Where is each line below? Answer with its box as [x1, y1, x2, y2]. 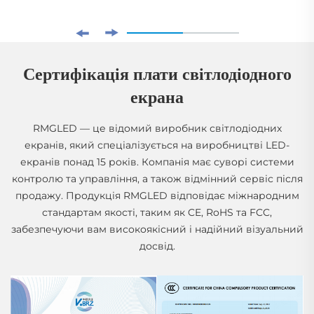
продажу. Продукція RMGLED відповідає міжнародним [15, 189, 299, 203]
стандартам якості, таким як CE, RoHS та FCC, [42, 206, 272, 219]
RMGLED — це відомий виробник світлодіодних [32, 122, 282, 135]
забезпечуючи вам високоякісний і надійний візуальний [11, 223, 303, 236]
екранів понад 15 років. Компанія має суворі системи [20, 156, 294, 169]
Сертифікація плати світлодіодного [22, 65, 292, 84]
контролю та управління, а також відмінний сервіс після [11, 172, 303, 186]
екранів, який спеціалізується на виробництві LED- [25, 139, 289, 152]
